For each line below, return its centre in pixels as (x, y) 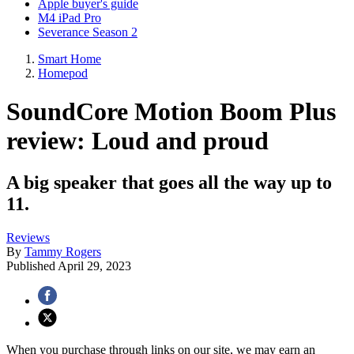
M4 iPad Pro (70, 17)
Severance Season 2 (88, 32)
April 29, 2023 (94, 266)
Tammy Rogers (63, 252)
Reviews (28, 238)
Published (32, 266)
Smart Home (70, 58)
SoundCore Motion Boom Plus (171, 111)
